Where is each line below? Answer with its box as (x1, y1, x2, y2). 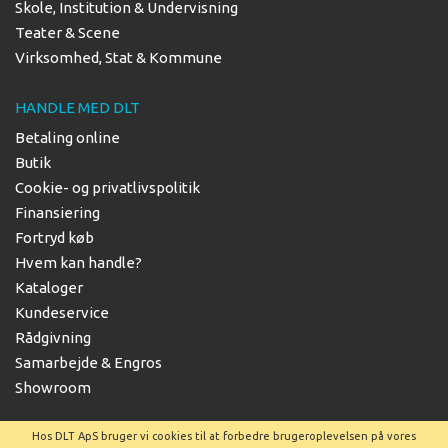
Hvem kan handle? (15, 254, 142, 272)
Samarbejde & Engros (15, 354, 162, 372)
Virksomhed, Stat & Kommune (15, 49, 222, 67)
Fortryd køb (15, 229, 94, 247)
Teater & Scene (15, 24, 120, 42)
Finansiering (15, 204, 100, 222)
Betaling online (15, 129, 120, 147)
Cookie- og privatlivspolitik (15, 179, 200, 197)
